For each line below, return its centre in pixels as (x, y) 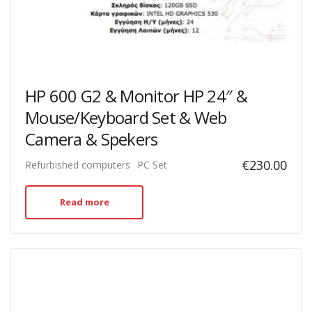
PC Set (152, 165)
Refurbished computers (78, 165)
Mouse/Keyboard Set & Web (126, 117)
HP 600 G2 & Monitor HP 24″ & (136, 96)
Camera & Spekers (92, 139)
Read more (84, 202)
